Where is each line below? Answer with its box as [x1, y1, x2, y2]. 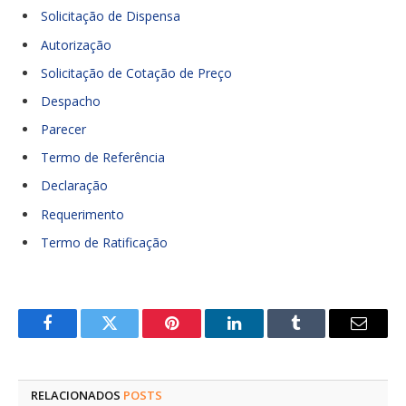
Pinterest [170, 328, 228, 345]
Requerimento [41, 205, 124, 223]
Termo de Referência [41, 149, 165, 167]
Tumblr [295, 328, 343, 345]
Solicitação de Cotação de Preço [41, 63, 232, 82]
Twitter [108, 328, 156, 345]
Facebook [45, 328, 110, 345]
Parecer [41, 121, 86, 139]
